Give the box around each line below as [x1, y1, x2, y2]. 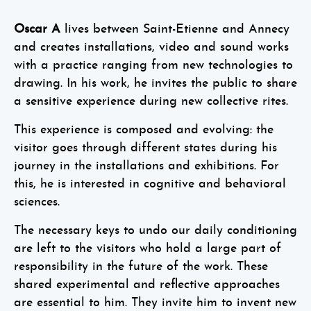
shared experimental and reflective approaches [14, 278, 280, 292]
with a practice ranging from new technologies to [14, 59, 293, 73]
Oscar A [14, 23, 60, 37]
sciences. [14, 196, 60, 210]
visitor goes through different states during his [14, 142, 277, 155]
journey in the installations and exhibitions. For [14, 160, 279, 174]
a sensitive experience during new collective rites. [14, 95, 288, 109]
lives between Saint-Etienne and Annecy [60, 23, 289, 37]
